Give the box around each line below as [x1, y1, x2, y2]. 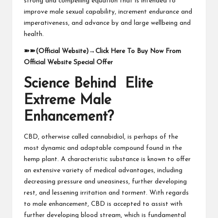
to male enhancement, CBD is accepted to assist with [24, 200, 182, 207]
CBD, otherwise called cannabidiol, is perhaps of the [24, 133, 178, 140]
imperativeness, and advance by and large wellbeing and [24, 19, 191, 26]
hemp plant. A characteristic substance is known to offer [24, 156, 191, 163]
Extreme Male [24, 93, 111, 108]
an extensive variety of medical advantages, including [24, 167, 182, 174]
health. [24, 31, 44, 37]
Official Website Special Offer [24, 59, 113, 66]
